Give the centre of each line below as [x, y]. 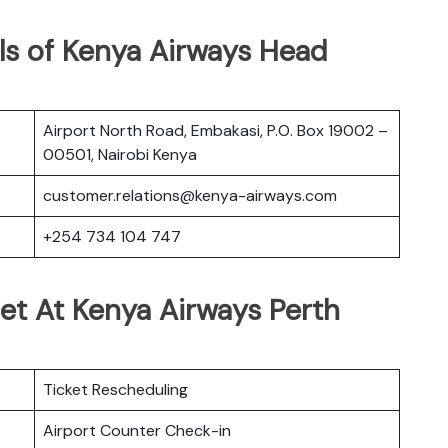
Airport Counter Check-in [137, 430]
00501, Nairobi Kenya [120, 154]
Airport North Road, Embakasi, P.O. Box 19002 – [215, 130]
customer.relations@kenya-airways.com [190, 195]
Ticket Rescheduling [115, 389]
